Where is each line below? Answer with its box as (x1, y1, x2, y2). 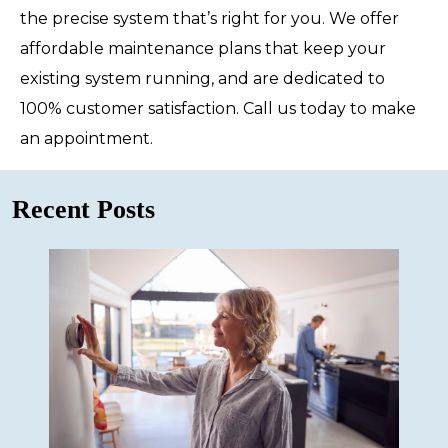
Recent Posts (12, 194, 155, 224)
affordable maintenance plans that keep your (20, 38, 386, 58)
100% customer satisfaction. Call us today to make (20, 98, 416, 118)
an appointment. (20, 128, 153, 148)
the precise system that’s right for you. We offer (20, 8, 399, 28)
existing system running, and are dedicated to (20, 68, 385, 88)
